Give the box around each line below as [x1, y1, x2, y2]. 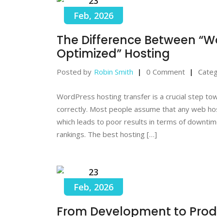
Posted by [57, 66, 92, 77]
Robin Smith [94, 66, 133, 77]
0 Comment [146, 66, 185, 77]
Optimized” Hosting [57, 45, 170, 62]
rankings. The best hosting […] [57, 129, 157, 139]
